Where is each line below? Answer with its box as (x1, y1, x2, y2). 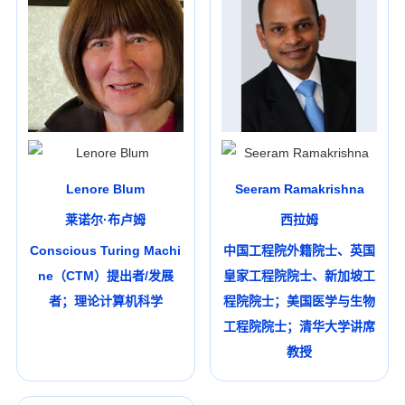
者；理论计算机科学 (48, 294, 163, 309)
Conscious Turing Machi (30, 243, 182, 259)
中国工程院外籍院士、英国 (223, 243, 376, 259)
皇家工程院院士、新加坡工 (223, 268, 376, 284)
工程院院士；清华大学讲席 (223, 319, 376, 334)
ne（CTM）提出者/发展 (37, 268, 174, 284)
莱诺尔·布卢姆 (65, 212, 146, 228)
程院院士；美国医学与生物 (223, 294, 376, 309)
